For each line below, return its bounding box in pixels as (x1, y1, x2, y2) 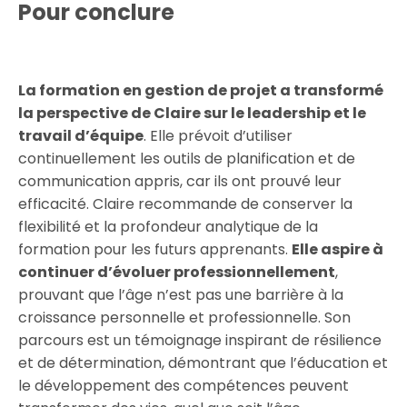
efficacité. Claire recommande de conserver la (18, 194, 352, 215)
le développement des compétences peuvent (18, 375, 349, 397)
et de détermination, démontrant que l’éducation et (18, 352, 388, 374)
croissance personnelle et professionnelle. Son (18, 307, 351, 329)
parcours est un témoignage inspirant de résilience (18, 330, 382, 352)
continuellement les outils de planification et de (18, 148, 355, 170)
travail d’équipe (18, 125, 144, 147)
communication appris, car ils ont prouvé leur (18, 171, 342, 193)
